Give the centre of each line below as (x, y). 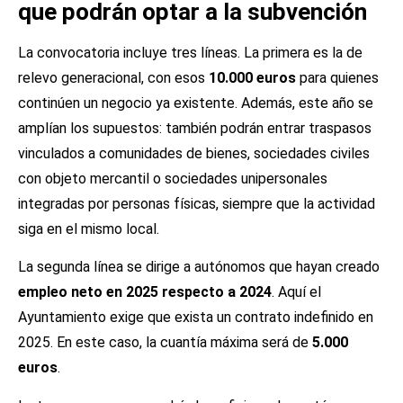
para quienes (337, 77)
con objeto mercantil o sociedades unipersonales (173, 178)
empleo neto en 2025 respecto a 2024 (145, 292)
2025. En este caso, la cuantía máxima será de (165, 343)
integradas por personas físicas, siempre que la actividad (197, 203)
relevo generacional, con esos (113, 77)
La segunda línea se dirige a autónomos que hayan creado (199, 267)
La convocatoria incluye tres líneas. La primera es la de (190, 52)
